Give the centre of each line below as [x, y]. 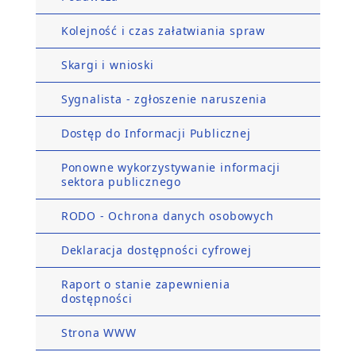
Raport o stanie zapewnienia [145, 284]
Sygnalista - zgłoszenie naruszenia [164, 99]
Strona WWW [99, 333]
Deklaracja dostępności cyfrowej [156, 250]
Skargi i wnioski [107, 65]
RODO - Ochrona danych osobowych [167, 216]
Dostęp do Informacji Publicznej [156, 133]
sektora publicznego [121, 182]
